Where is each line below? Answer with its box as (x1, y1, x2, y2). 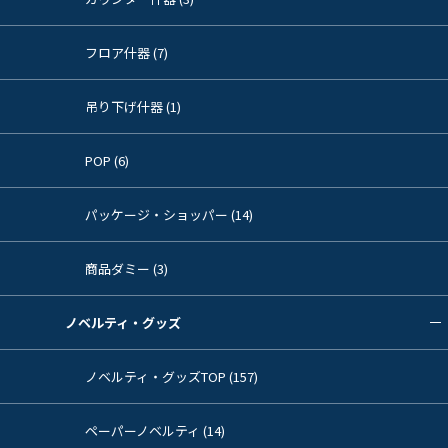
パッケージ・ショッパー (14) (85, 204, 253, 224)
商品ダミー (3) (85, 258, 168, 278)
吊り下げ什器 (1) (85, 96, 181, 116)
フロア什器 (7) (85, 42, 168, 62)
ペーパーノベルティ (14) (85, 420, 225, 440)
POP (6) (85, 150, 129, 170)
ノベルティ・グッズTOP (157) (85, 366, 258, 386)
